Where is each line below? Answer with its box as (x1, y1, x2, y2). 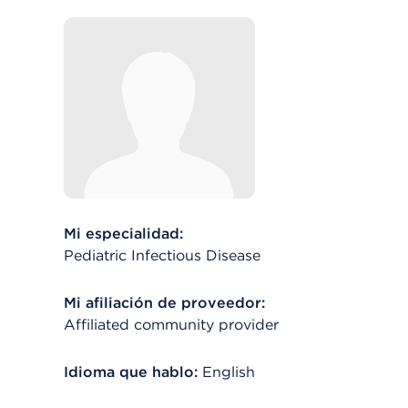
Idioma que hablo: (64, 363, 198, 381)
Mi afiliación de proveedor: (64, 294, 265, 311)
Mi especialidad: (64, 225, 183, 242)
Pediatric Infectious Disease (64, 247, 260, 264)
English (202, 363, 255, 381)
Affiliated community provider (64, 316, 279, 333)
